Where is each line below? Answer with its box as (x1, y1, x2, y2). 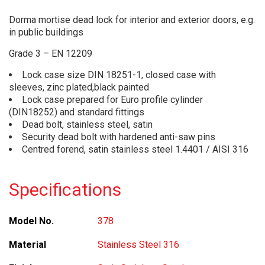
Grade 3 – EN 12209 (9, 48, 92, 59)
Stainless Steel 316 (98, 239, 179, 250)
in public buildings (9, 27, 83, 38)
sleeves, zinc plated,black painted (9, 82, 149, 93)
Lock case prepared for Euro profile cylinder (22, 94, 203, 105)
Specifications (9, 179, 121, 200)
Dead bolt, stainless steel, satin (22, 119, 153, 130)
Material (9, 239, 46, 250)
